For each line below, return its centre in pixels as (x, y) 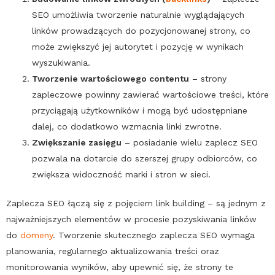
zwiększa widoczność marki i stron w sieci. (121, 174)
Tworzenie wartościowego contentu (110, 78)
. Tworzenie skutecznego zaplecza (126, 235)
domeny (37, 235)
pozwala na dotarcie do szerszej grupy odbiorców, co (145, 158)
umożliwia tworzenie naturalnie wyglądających (147, 14)
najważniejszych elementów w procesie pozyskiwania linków (131, 219)
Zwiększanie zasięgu (77, 142)
